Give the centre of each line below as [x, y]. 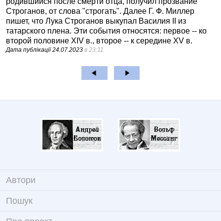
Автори [21, 180]
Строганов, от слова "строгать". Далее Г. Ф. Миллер [100, 11]
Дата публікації [29, 50]
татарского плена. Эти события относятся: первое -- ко [106, 31]
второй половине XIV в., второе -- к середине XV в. [99, 41]
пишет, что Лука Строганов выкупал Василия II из [96, 21]
